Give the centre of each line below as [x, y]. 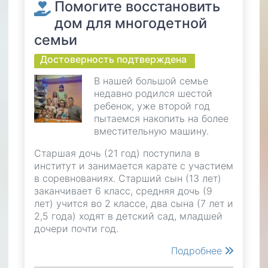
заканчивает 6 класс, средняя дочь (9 [123, 191]
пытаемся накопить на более [161, 118]
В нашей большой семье [151, 80]
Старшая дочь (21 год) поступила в [117, 153]
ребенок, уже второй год [152, 106]
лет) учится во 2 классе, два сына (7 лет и [134, 203]
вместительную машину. [151, 131]
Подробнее [198, 250]
